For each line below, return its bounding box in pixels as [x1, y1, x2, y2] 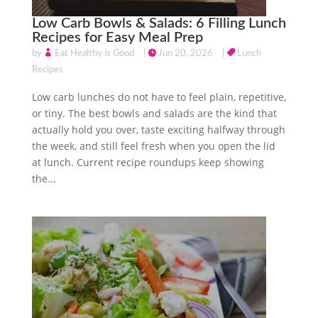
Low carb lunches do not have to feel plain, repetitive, [31, 90, 286, 104]
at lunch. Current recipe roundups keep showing [31, 155, 264, 170]
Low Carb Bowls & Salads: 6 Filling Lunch [31, 16, 286, 31]
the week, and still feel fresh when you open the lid [31, 139, 275, 153]
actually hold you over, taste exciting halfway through [31, 123, 285, 137]
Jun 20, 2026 [158, 49, 213, 59]
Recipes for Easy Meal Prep [31, 31, 203, 45]
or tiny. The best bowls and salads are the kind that [31, 106, 277, 121]
